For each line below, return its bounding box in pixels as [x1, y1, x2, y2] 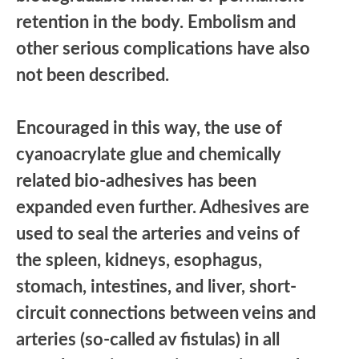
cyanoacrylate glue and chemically [16, 145, 280, 163]
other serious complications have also [16, 39, 310, 58]
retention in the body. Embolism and [16, 13, 296, 31]
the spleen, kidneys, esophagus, [16, 251, 262, 269]
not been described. [16, 66, 169, 84]
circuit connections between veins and [16, 304, 316, 322]
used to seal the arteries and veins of [16, 224, 300, 243]
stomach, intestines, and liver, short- [16, 277, 296, 296]
